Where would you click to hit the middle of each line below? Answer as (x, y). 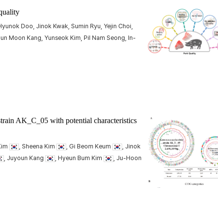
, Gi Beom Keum (89, 146)
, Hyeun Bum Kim (79, 158)
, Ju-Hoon (127, 158)
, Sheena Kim (38, 146)
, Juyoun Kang (25, 158)
